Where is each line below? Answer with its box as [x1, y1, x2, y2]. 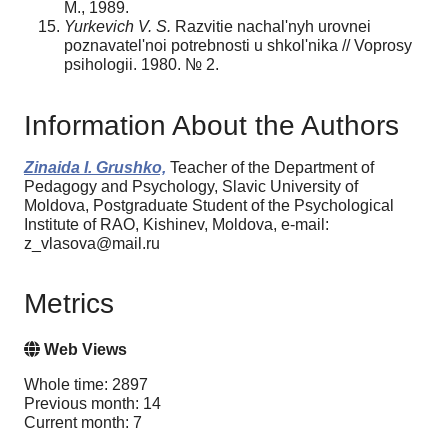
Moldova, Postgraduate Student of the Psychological [24, 196, 394, 214]
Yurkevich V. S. [64, 17, 171, 35]
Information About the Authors [24, 109, 399, 141]
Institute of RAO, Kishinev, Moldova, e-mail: [24, 215, 329, 233]
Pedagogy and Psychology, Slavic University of [24, 177, 358, 195]
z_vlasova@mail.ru [24, 234, 160, 252]
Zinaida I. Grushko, [24, 158, 166, 176]
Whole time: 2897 [24, 376, 148, 394]
